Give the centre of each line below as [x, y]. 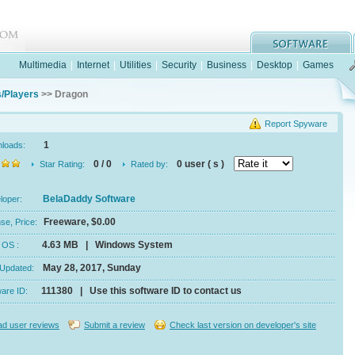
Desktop [275, 65]
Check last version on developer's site [243, 325]
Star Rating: [62, 164]
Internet [93, 65]
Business [227, 65]
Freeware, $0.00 [80, 222]
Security [179, 65]
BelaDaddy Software [89, 199]
